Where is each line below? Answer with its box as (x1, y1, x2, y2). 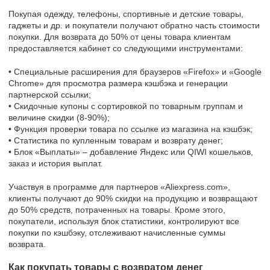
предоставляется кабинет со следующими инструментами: (8, 43, 243, 53)
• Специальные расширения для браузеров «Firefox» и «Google (8, 66, 262, 77)
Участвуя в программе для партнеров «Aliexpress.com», (8, 181, 230, 192)
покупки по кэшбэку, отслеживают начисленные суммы (8, 227, 225, 237)
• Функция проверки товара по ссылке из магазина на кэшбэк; (8, 124, 253, 134)
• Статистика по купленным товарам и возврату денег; (8, 135, 223, 145)
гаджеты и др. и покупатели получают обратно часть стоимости (8, 20, 260, 30)
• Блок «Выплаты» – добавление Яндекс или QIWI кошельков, (8, 146, 253, 157)
